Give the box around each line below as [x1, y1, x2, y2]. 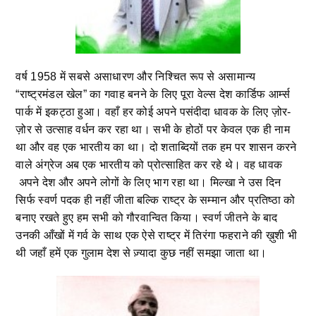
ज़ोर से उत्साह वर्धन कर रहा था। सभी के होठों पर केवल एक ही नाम [16, 123, 290, 136]
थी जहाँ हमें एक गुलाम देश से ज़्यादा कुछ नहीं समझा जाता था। [16, 247, 267, 260]
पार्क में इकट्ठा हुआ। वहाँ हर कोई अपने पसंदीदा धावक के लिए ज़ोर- [16, 106, 291, 119]
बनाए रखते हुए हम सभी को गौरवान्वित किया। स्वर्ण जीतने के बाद [16, 212, 278, 224]
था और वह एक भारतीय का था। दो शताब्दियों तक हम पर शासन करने [16, 141, 297, 154]
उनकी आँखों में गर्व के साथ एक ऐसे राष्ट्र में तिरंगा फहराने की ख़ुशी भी [16, 229, 297, 242]
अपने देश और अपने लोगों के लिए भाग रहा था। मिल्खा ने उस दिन [16, 176, 281, 189]
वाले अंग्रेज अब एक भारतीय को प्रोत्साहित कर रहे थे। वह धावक [16, 159, 283, 171]
